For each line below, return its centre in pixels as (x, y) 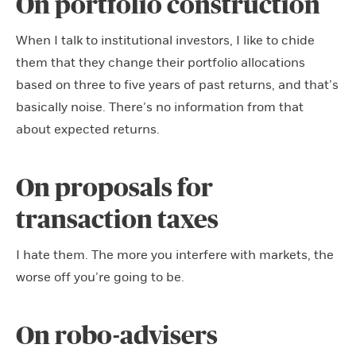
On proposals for (114, 188)
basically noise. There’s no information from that (160, 107)
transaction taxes (117, 220)
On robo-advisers (117, 336)
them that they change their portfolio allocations (161, 62)
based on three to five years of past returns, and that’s (177, 85)
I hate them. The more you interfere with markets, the (175, 255)
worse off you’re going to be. (100, 277)
